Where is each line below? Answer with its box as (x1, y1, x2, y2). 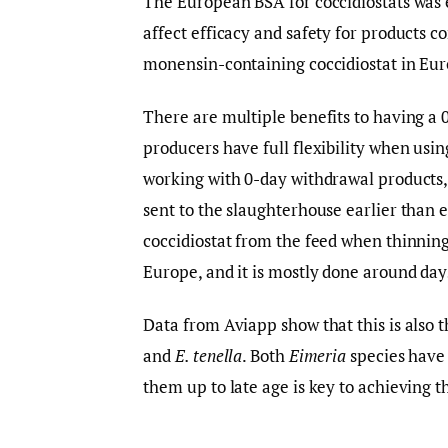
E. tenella (175, 343, 243, 367)
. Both (242, 343, 289, 367)
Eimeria (288, 343, 351, 367)
